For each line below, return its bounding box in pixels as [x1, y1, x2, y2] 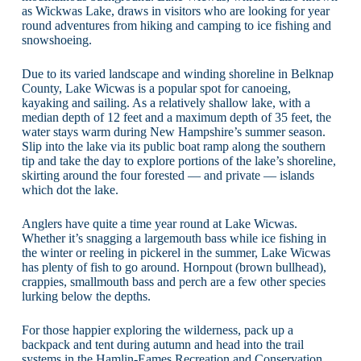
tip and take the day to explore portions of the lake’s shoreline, [21, 153, 336, 168]
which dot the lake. [21, 182, 118, 197]
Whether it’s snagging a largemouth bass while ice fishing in [21, 230, 326, 245]
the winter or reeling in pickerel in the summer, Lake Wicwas [21, 245, 330, 259]
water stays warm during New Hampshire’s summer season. [21, 124, 326, 139]
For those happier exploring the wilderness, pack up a [21, 322, 293, 337]
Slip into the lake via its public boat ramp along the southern [21, 139, 326, 153]
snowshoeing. [21, 32, 92, 47]
